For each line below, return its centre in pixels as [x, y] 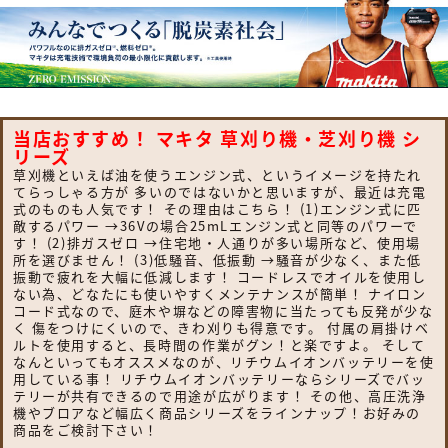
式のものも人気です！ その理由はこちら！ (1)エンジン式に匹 [217, 208]
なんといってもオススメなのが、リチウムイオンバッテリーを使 [224, 361]
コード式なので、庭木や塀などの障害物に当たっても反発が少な [223, 310]
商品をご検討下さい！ [86, 429]
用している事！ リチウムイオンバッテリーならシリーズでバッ [219, 378]
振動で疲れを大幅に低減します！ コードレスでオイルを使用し [220, 276]
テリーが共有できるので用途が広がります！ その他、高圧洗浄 [220, 395]
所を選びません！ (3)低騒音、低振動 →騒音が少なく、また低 [217, 259]
